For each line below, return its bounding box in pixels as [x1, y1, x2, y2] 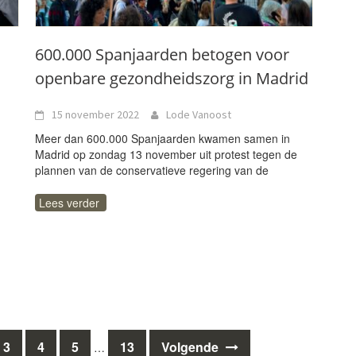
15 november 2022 [52, 107, 139, 122]
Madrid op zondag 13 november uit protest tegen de [35, 146, 297, 162]
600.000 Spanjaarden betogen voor [35, 44, 289, 65]
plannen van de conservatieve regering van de [35, 162, 269, 178]
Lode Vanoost [166, 107, 231, 122]
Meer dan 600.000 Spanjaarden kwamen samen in [35, 130, 290, 146]
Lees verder [39, 195, 99, 211]
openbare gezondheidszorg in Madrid [35, 68, 308, 89]
